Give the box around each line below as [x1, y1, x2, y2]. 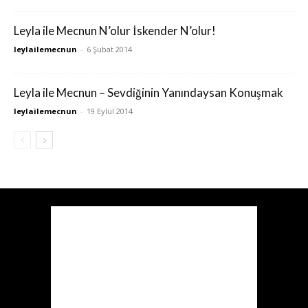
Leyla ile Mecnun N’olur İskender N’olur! [14, 23, 216, 38]
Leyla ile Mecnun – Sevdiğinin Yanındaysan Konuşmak [14, 85, 283, 100]
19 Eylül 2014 [87, 106, 133, 116]
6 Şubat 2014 [87, 44, 132, 54]
